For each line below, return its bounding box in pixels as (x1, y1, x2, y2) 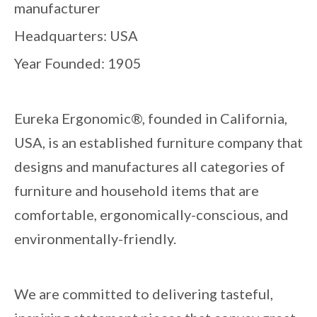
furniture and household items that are (14, 181, 259, 199)
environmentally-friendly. (14, 229, 179, 247)
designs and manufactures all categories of (14, 157, 285, 175)
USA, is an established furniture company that (14, 133, 303, 151)
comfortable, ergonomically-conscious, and (14, 205, 289, 223)
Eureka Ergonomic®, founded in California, (14, 109, 287, 127)
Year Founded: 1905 (14, 54, 142, 71)
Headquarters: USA (14, 26, 138, 44)
